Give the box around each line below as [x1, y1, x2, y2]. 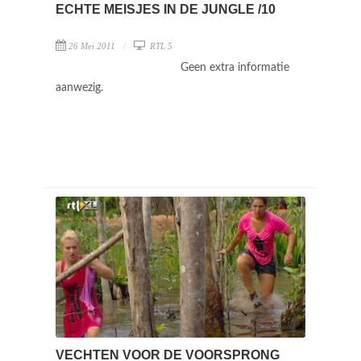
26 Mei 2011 [68, 40, 115, 51]
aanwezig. [56, 81, 103, 93]
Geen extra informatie [180, 61, 289, 73]
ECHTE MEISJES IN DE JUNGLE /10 [56, 2, 276, 16]
